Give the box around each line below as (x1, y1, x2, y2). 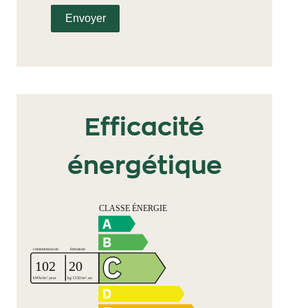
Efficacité (85, 115, 204, 140)
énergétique (67, 153, 222, 179)
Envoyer (65, 12, 106, 25)
